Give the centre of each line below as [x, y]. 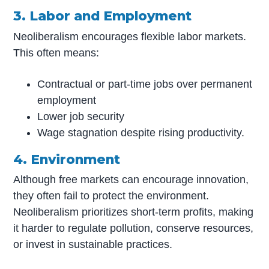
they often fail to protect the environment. [111, 195]
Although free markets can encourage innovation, [131, 179]
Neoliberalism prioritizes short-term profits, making [134, 212]
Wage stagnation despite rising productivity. [141, 132]
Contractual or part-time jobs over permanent [145, 84]
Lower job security [81, 116]
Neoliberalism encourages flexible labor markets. [130, 36]
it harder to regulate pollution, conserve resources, [134, 228]
